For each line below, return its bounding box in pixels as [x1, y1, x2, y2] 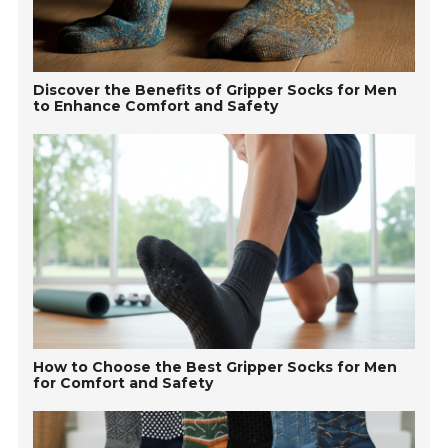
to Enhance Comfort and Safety [33, 97, 279, 116]
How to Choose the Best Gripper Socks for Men [33, 357, 398, 376]
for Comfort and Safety [33, 373, 214, 392]
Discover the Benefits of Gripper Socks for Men [33, 81, 398, 100]
